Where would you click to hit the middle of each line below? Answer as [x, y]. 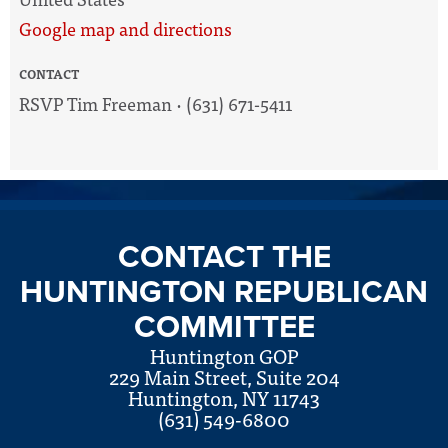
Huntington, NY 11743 [224, 397]
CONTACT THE [224, 256]
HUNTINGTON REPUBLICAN [224, 291]
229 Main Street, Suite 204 [224, 376]
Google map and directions [125, 28]
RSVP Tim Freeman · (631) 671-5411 [155, 103]
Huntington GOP [224, 355]
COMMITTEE [224, 326]
